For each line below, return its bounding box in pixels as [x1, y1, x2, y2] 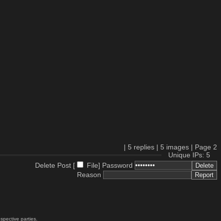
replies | [132, 143, 160, 151]
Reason [77, 170, 101, 179]
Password [102, 161, 133, 169]
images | [164, 143, 195, 151]
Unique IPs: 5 [168, 150, 210, 159]
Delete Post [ [35, 161, 75, 169]
